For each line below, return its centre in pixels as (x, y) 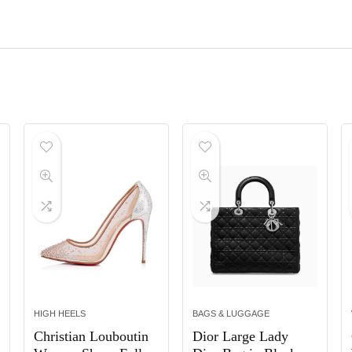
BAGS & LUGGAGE (231, 314)
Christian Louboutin (91, 337)
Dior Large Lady (241, 337)
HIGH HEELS (59, 314)
